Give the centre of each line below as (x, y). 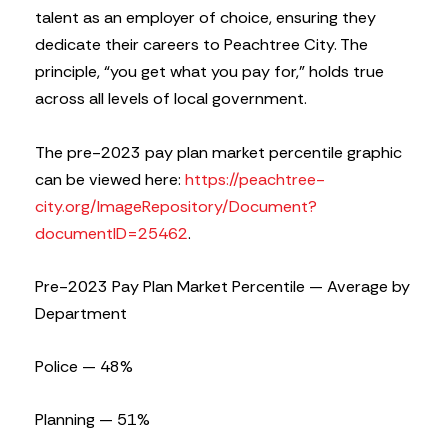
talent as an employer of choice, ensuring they (205, 18)
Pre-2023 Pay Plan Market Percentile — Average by (222, 286)
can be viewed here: (110, 179)
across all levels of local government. (171, 99)
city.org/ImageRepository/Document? (176, 206)
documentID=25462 (111, 233)
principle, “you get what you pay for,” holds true (209, 72)
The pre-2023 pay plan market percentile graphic (218, 152)
